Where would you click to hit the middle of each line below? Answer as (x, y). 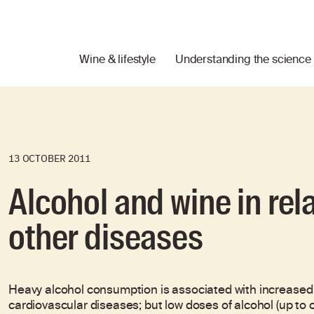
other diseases (106, 238)
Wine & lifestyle (117, 61)
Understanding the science (243, 61)
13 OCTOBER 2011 (49, 158)
